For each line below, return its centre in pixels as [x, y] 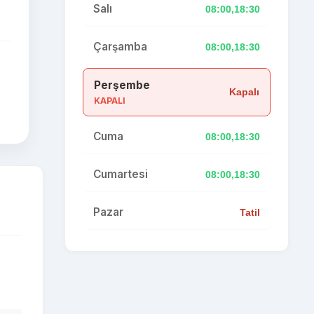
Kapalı [244, 92]
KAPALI [110, 101]
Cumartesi [121, 174]
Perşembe [122, 85]
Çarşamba [120, 47]
